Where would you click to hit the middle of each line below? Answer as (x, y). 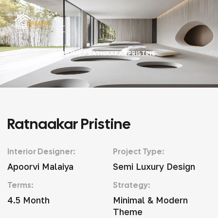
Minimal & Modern (150, 200)
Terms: (20, 185)
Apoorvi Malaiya (40, 166)
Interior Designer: (41, 152)
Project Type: (138, 152)
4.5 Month (28, 200)
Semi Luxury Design (154, 166)
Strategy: (131, 185)
